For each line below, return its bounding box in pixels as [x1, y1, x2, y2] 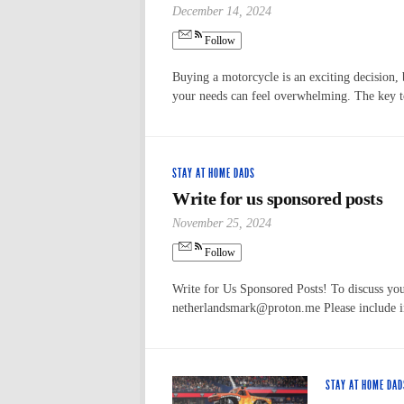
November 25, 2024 [172, 216, 271, 230]
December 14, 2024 [172, 4, 271, 18]
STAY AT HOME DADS [172, 165, 255, 181]
